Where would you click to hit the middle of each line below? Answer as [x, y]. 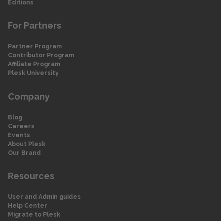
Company [29, 96]
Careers [21, 126]
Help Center [28, 206]
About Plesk [27, 144]
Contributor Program [41, 55]
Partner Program [35, 46]
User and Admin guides [44, 197]
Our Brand [24, 152]
